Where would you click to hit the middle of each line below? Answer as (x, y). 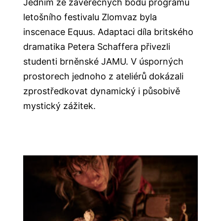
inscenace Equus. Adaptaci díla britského (109, 32)
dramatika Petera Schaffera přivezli (97, 47)
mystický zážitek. (60, 106)
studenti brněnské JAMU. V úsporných (104, 62)
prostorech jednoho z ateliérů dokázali (104, 76)
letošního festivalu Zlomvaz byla (90, 17)
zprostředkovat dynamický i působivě (102, 91)
